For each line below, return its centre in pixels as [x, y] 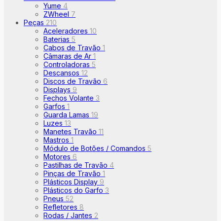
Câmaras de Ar [68, 56]
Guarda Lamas [67, 114]
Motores [58, 156]
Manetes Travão [71, 131]
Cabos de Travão [73, 47]
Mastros [57, 140]
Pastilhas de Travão [76, 165]
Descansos [62, 73]
